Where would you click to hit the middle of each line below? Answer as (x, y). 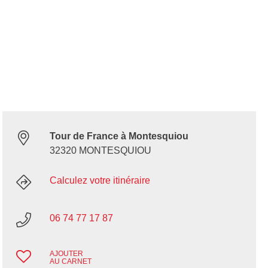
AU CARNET (70, 262)
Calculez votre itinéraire (100, 181)
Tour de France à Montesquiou (119, 136)
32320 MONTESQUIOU (100, 151)
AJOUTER (66, 254)
